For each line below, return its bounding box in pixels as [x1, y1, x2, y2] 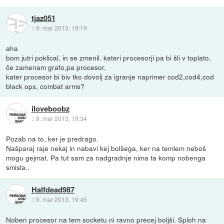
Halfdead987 [31, 184, 74, 195]
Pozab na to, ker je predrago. [6, 133, 99, 143]
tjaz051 [31, 12, 55, 24]
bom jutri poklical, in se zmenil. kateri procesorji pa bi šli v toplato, [6, 52, 211, 62]
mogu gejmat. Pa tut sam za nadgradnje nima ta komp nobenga [6, 152, 206, 162]
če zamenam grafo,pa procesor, [6, 61, 106, 72]
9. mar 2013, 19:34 [35, 114, 87, 123]
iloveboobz [31, 103, 69, 114]
